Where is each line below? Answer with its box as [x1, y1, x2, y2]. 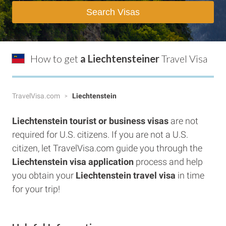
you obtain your [12, 170, 76, 181]
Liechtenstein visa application [12, 156, 134, 167]
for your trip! [12, 184, 60, 194]
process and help [134, 156, 203, 167]
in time [178, 170, 204, 181]
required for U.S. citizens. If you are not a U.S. [12, 129, 188, 140]
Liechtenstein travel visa [76, 170, 178, 181]
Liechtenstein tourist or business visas [12, 116, 168, 126]
